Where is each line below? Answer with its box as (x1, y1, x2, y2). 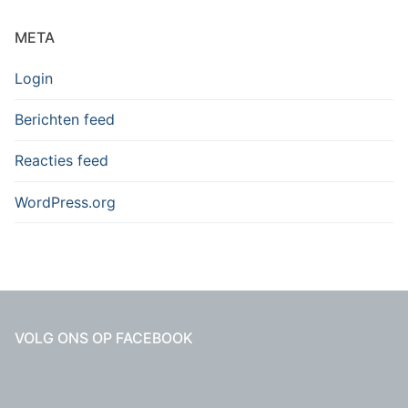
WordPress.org (15, 192, 116, 211)
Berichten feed (15, 110, 115, 129)
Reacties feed (15, 151, 108, 170)
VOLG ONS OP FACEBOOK (15, 329, 193, 348)
